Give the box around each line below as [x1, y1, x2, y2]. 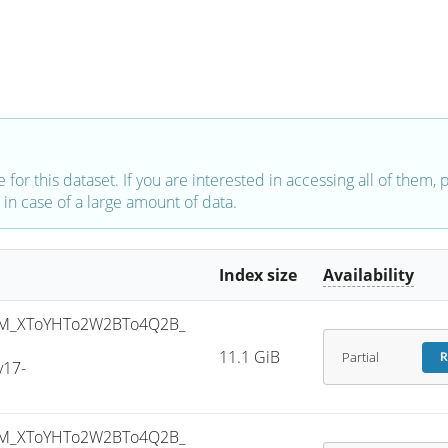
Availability [323, 264, 415, 287]
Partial [341, 348, 379, 366]
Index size [219, 264, 298, 287]
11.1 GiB [219, 346, 281, 369]
